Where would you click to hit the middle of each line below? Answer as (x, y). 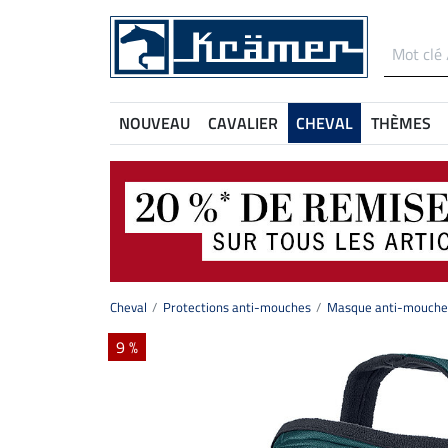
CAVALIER (243, 123)
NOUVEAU (154, 123)
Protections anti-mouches (237, 307)
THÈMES (401, 123)
